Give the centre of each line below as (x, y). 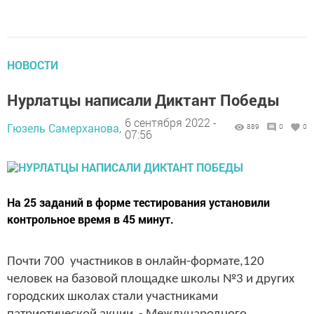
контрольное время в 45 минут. (90, 219)
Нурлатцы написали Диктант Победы (143, 100)
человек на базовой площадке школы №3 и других (151, 280)
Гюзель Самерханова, (64, 128)
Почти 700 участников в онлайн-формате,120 (137, 262)
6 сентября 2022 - (171, 122)
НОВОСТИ (33, 65)
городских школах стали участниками (112, 297)
